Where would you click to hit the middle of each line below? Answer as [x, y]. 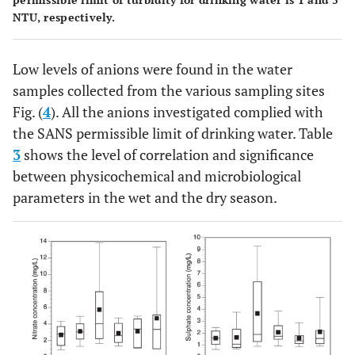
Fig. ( [28, 112]
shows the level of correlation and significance [167, 155]
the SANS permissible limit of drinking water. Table [173, 134]
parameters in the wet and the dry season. [145, 198]
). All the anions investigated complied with [187, 112]
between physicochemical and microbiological [157, 176]
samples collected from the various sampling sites [169, 91]
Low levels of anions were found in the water [153, 69]
